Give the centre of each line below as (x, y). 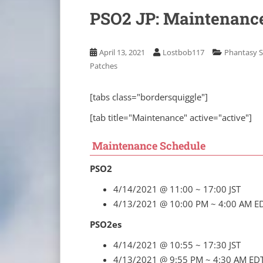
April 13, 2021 (122, 52)
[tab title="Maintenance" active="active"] (171, 117)
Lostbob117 (183, 52)
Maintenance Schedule (149, 145)
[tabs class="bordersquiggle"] (149, 97)
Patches (104, 65)
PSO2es (106, 224)
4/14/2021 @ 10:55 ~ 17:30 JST (177, 245)
